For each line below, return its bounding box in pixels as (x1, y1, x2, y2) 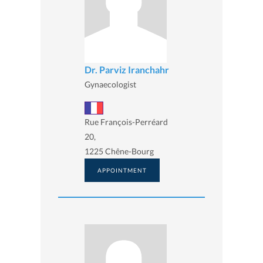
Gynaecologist (85, 79, 136, 90)
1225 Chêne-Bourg (85, 146, 154, 156)
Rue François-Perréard (85, 116, 168, 127)
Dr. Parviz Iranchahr (85, 64, 169, 76)
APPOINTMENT (97, 166, 147, 174)
